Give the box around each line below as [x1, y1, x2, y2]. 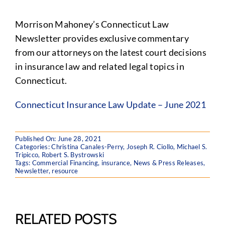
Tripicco [15, 151, 39, 159]
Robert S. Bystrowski [41, 151, 104, 159]
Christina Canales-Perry [51, 143, 124, 151]
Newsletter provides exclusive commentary [15, 33, 189, 44]
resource [52, 167, 78, 175]
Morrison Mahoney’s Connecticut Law [15, 19, 169, 30]
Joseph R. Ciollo [127, 143, 174, 151]
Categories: [15, 143, 52, 151]
